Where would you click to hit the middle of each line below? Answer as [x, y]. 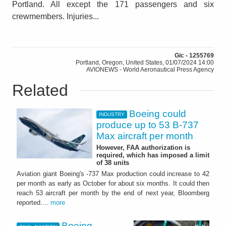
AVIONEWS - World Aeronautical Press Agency [150, 69]
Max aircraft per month [145, 136]
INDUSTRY [111, 115]
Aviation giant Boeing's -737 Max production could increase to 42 [113, 174]
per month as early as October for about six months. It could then [113, 184]
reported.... [34, 203]
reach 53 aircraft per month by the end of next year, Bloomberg [113, 193]
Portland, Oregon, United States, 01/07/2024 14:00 [145, 62]
